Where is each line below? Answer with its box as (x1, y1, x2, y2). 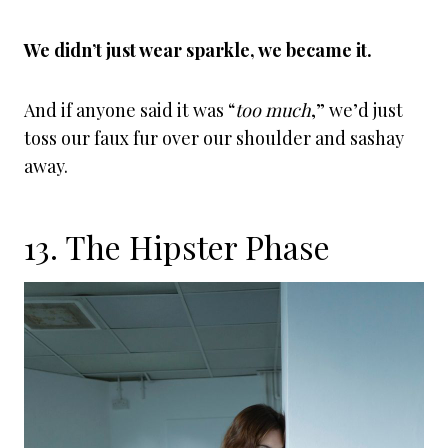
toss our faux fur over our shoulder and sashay (24, 126, 404, 150)
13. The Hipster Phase (24, 225, 330, 268)
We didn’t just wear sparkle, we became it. (24, 38, 372, 62)
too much (235, 98, 311, 122)
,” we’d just (311, 98, 403, 122)
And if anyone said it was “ (24, 98, 235, 122)
